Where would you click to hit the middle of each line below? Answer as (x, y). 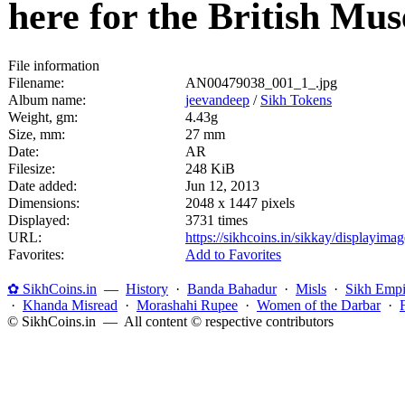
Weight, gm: (43, 117)
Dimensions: (44, 203)
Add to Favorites (233, 254)
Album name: (47, 100)
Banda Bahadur (232, 289)
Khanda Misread (70, 305)
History (147, 289)
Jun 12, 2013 (222, 186)
